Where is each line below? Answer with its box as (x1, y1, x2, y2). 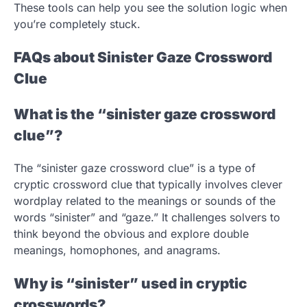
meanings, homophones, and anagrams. (14, 243, 221, 258)
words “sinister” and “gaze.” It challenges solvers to (14, 210, 280, 225)
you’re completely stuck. (14, 17, 140, 32)
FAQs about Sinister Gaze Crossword (14, 48, 272, 66)
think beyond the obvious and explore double (14, 227, 249, 241)
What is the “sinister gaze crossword (14, 105, 275, 123)
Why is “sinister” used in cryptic (14, 275, 247, 293)
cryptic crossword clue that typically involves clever (14, 177, 282, 192)
